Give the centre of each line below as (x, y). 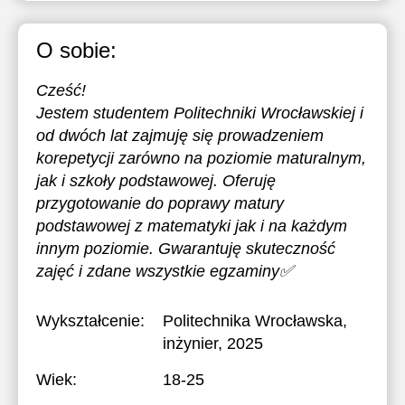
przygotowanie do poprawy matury (160, 203)
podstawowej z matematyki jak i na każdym (192, 226)
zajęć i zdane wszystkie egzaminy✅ (165, 271)
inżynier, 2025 (213, 344)
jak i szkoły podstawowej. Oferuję (156, 181)
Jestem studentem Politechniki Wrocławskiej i (200, 113)
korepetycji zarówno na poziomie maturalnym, (201, 158)
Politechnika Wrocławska (253, 321)
